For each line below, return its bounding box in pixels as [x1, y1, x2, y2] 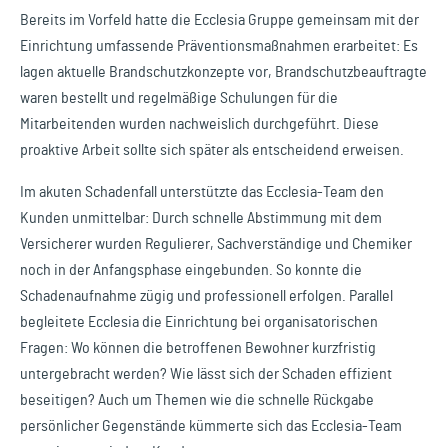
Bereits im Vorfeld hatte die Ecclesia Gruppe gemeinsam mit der [20, 12, 419, 28]
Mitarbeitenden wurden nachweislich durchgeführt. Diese [20, 116, 379, 132]
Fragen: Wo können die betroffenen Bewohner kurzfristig [20, 340, 376, 356]
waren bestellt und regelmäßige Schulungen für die [20, 90, 338, 106]
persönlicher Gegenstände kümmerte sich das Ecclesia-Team [20, 418, 402, 434]
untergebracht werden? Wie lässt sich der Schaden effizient [20, 366, 392, 382]
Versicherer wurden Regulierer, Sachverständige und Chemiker [20, 236, 412, 252]
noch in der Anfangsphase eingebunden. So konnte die [20, 262, 362, 278]
